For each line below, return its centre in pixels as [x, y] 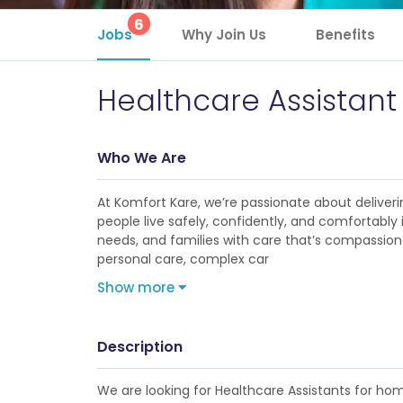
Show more [137, 287]
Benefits [345, 35]
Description [139, 347]
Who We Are [141, 158]
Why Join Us [224, 35]
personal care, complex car [183, 259]
